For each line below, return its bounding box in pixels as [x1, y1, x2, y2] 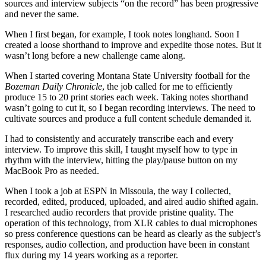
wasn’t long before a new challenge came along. [5, 50, 185, 61]
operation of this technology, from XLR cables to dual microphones [5, 218, 257, 229]
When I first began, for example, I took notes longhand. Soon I [5, 29, 239, 40]
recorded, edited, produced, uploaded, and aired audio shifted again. [5, 197, 258, 207]
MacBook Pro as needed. [5, 166, 99, 176]
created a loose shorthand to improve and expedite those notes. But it [5, 40, 261, 50]
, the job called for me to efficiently [102, 81, 233, 92]
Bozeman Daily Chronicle [5, 81, 102, 92]
